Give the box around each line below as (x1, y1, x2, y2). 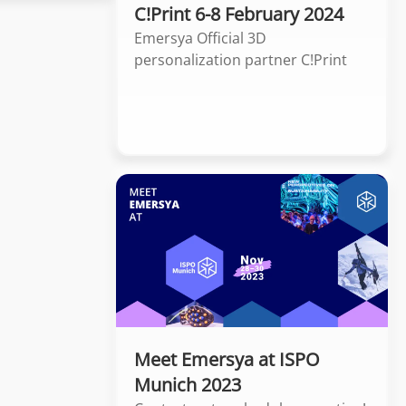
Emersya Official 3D (134, 27, 266, 48)
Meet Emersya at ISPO (134, 346, 320, 372)
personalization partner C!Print (134, 49, 347, 70)
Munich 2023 (134, 372, 241, 397)
